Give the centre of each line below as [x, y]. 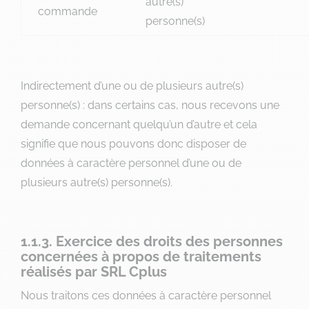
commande [68, 11]
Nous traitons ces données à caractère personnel [146, 296]
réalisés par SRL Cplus [94, 272]
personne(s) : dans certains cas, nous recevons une [150, 105]
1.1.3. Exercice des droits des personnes [152, 241]
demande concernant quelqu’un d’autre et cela [139, 124]
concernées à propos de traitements [141, 257]
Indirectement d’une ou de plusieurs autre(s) [132, 86]
